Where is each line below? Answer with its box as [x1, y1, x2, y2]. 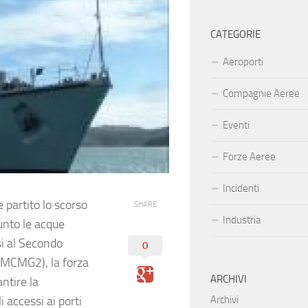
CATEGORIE [210, 28, 261, 41]
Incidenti [223, 182, 259, 195]
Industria [223, 214, 261, 227]
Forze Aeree [223, 151, 276, 164]
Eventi [223, 119, 250, 132]
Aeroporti [223, 56, 263, 69]
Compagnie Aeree [223, 87, 300, 100]
